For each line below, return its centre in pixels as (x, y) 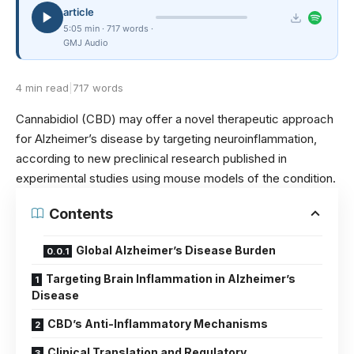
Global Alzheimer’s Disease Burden (176, 250)
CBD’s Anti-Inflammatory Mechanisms (158, 323)
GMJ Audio (86, 42)
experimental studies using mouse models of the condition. (176, 178)
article (79, 11)
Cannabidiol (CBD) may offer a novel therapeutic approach (175, 119)
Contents (81, 213)
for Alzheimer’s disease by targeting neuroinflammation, (166, 138)
